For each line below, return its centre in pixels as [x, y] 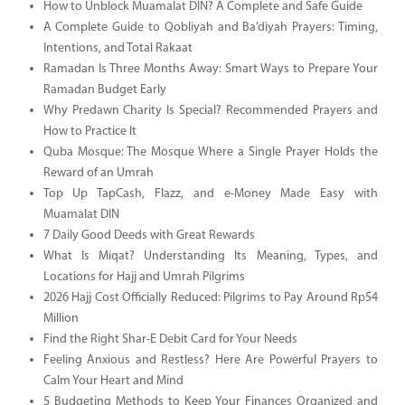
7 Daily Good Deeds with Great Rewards [149, 235]
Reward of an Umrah [98, 173]
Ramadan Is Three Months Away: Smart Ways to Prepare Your [210, 69]
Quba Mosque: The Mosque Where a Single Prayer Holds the [210, 152]
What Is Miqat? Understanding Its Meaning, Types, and [210, 256]
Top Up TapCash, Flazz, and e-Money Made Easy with [210, 193]
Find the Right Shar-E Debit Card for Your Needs [170, 339]
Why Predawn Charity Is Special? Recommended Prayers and [210, 110]
